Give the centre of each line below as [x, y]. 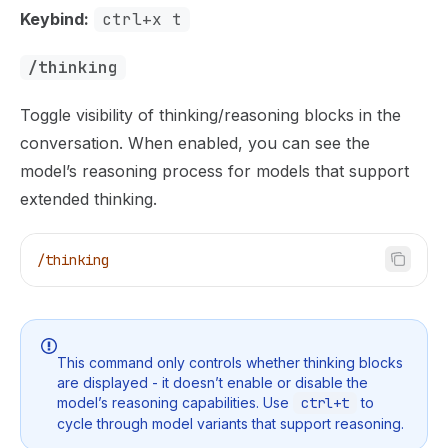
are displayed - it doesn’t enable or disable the [212, 382]
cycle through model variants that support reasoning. [230, 423]
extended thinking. [88, 198]
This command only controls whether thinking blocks [230, 362]
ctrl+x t [142, 19]
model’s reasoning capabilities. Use [175, 402]
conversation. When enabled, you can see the [195, 142]
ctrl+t [325, 403]
